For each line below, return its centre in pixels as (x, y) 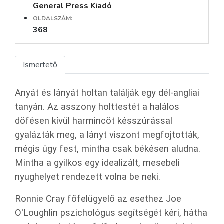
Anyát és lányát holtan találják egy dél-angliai (107, 93)
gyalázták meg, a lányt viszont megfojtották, (107, 135)
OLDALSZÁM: (53, 18)
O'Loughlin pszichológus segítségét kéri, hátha (111, 213)
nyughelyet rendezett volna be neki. (88, 177)
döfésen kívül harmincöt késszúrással (94, 121)
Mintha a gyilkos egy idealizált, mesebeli (97, 163)
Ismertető (40, 65)
